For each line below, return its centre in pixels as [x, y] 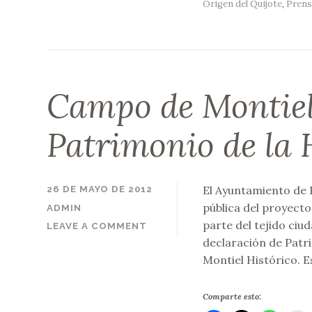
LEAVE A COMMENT [97, 226]
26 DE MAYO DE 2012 [100, 189]
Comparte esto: [232, 296]
